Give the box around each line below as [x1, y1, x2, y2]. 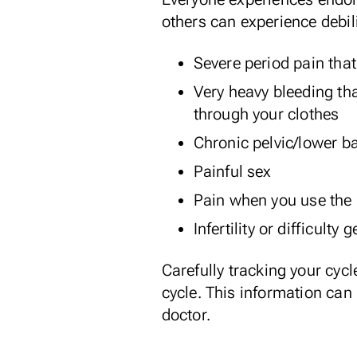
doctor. [161, 305, 210, 324]
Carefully [161, 261, 229, 280]
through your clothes [193, 104, 339, 124]
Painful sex [193, 162, 272, 181]
